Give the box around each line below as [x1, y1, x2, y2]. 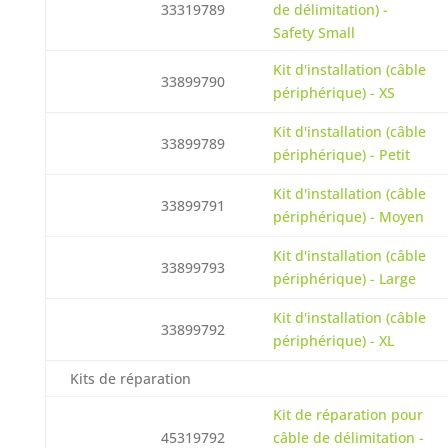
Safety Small [272, 23, 355, 42]
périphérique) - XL [272, 331, 394, 350]
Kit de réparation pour [272, 405, 423, 424]
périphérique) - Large [272, 269, 416, 288]
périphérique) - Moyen [272, 207, 424, 226]
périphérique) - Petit [272, 145, 410, 164]
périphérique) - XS [272, 83, 395, 102]
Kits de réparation [69, 369, 191, 388]
